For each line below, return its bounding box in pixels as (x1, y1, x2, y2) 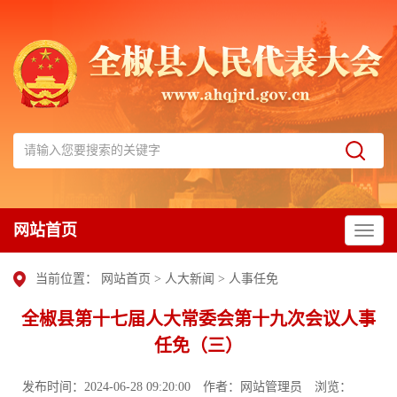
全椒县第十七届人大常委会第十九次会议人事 (21, 308, 376, 329)
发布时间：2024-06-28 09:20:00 (22, 379, 191, 393)
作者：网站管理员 (203, 379, 302, 393)
